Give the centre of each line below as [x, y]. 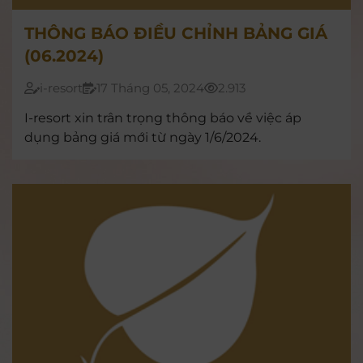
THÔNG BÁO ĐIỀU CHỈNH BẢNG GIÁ [176, 34]
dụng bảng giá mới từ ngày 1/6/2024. [143, 138]
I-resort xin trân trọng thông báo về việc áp [163, 118]
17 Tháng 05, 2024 [150, 88]
